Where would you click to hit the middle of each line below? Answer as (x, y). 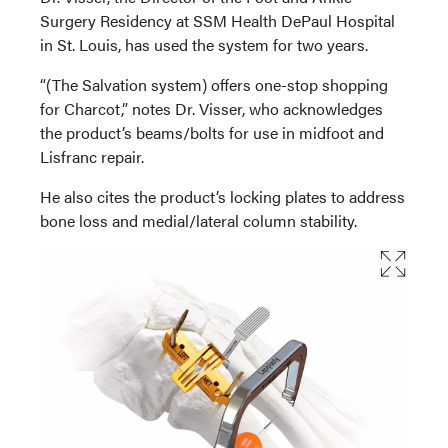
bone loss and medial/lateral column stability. (198, 220)
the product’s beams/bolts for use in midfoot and (212, 132)
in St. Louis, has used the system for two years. (204, 44)
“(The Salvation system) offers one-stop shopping (214, 84)
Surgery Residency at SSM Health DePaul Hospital (217, 20)
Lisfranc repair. (92, 156)
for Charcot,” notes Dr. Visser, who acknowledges (211, 108)
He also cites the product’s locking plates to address (222, 196)
